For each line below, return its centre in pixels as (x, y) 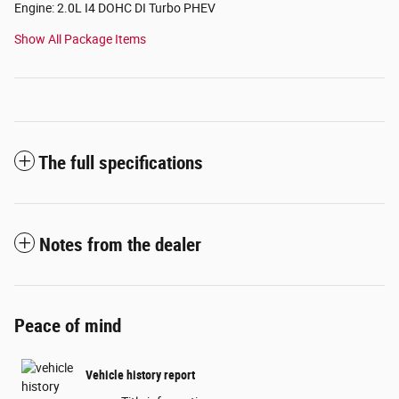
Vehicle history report (140, 375)
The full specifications (121, 163)
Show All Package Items (80, 39)
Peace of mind (68, 326)
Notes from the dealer (120, 244)
